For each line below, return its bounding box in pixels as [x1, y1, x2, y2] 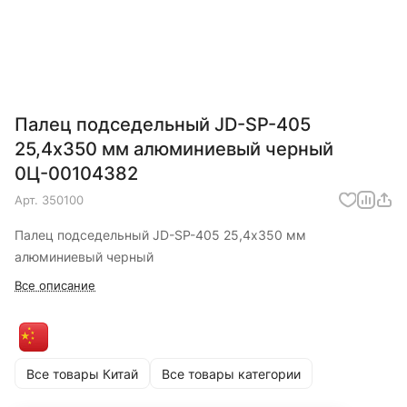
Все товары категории [162, 365, 301, 382]
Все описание [15, 278, 95, 293]
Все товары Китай [26, 365, 138, 382]
